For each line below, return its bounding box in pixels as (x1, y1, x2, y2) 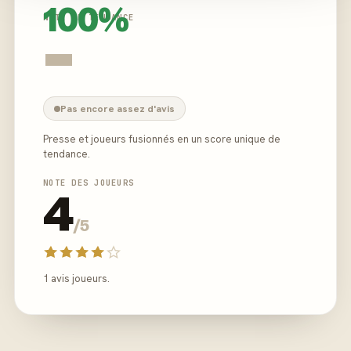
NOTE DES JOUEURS (43, 177, 135, 188)
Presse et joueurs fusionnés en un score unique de (43, 132, 280, 146)
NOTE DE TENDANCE (43, 12, 135, 23)
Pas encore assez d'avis (60, 102, 175, 115)
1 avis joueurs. (43, 272, 110, 285)
